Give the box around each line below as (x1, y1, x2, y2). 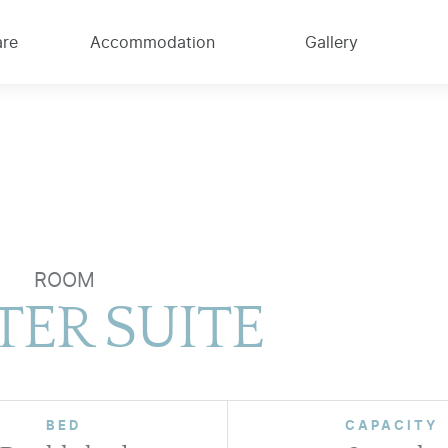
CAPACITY (345, 417, 439, 433)
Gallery (305, 32, 359, 52)
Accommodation (89, 32, 215, 52)
